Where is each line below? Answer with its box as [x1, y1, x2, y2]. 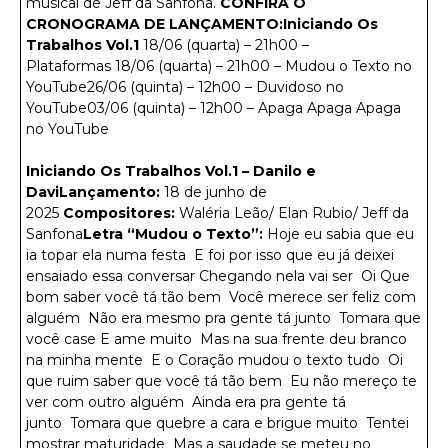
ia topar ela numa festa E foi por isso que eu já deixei [26, 245, 394, 264]
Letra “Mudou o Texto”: [83, 224, 267, 243]
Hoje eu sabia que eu [267, 224, 414, 243]
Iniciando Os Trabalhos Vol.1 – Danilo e [26, 161, 316, 180]
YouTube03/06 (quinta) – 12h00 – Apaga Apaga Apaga [26, 98, 401, 117]
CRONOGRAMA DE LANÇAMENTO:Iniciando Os [26, 14, 378, 33]
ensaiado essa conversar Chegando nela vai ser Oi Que [26, 266, 410, 285]
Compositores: [63, 203, 175, 222]
